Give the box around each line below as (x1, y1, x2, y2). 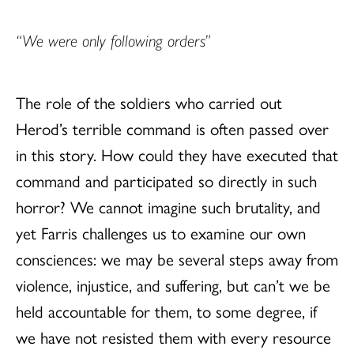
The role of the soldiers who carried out (16, 89, 282, 114)
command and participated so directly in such (16, 168, 317, 192)
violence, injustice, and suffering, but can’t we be (16, 272, 330, 296)
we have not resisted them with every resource (16, 324, 331, 348)
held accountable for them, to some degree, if (16, 298, 317, 322)
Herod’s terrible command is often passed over (16, 115, 329, 140)
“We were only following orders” (16, 27, 210, 51)
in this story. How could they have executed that (16, 141, 338, 166)
